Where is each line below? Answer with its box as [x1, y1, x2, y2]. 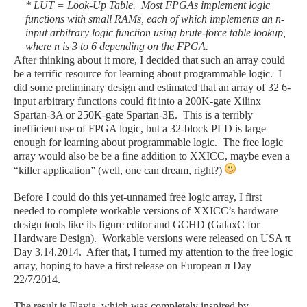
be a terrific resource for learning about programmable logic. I [14, 68, 282, 79]
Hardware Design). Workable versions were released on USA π [14, 232, 291, 244]
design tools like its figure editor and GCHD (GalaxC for [14, 219, 260, 230]
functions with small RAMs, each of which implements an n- [25, 13, 284, 25]
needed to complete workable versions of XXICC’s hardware [14, 205, 278, 217]
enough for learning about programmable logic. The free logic [14, 136, 283, 148]
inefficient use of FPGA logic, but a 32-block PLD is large [14, 123, 266, 134]
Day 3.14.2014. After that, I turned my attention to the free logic [14, 246, 293, 258]
